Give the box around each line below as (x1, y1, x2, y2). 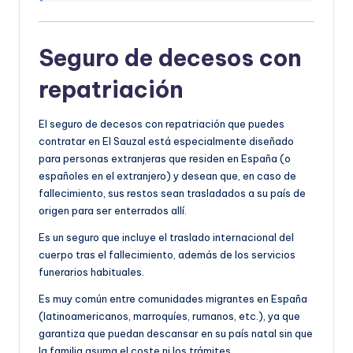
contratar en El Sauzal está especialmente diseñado (39, 134, 294, 147)
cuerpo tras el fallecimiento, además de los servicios (39, 247, 295, 261)
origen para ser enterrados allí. (39, 203, 187, 217)
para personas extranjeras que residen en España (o (39, 151, 291, 165)
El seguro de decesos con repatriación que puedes (39, 117, 284, 130)
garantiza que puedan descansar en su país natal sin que (39, 326, 313, 340)
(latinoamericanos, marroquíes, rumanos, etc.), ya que (39, 309, 300, 322)
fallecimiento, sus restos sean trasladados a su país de (39, 186, 306, 199)
